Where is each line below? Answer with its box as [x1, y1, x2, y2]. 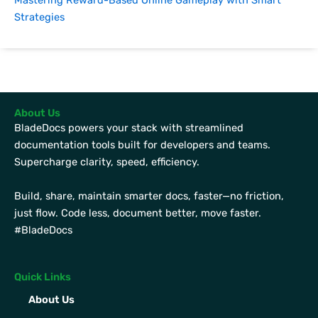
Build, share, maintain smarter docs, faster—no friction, [14, 189, 284, 202]
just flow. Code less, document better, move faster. [14, 206, 261, 219]
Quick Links [14, 270, 71, 284]
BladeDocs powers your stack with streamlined [14, 121, 243, 134]
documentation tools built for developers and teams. [14, 138, 270, 151]
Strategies [14, 11, 65, 24]
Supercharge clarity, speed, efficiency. [14, 155, 199, 168]
